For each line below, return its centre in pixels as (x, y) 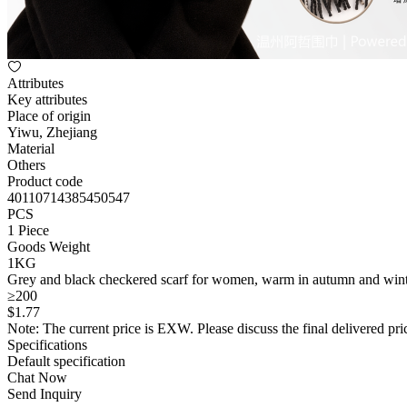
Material (31, 149)
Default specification (66, 361)
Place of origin (49, 116)
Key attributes (47, 99)
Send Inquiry (45, 394)
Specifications (47, 345)
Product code (45, 181)
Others (26, 165)
